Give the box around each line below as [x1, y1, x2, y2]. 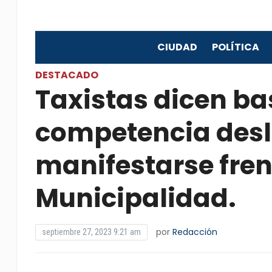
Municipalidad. [35, 180, 236, 216]
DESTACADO [35, 68, 98, 82]
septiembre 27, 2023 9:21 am [41, 227, 141, 237]
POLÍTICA [211, 40, 259, 54]
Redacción [172, 226, 217, 238]
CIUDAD [157, 40, 197, 54]
